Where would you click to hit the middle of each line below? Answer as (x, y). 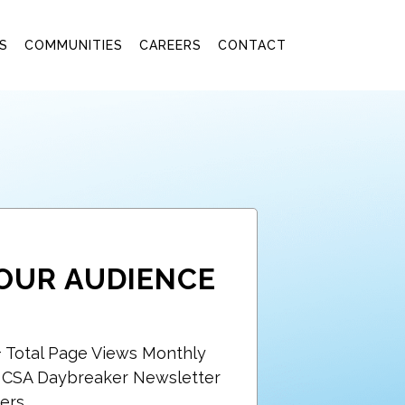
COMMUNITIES (74, 45)
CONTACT (252, 45)
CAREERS (170, 45)
